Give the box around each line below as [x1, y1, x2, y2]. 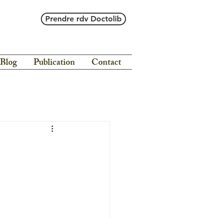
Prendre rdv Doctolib [45, 14, 122, 23]
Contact [91, 55, 121, 71]
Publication [34, 55, 75, 71]
